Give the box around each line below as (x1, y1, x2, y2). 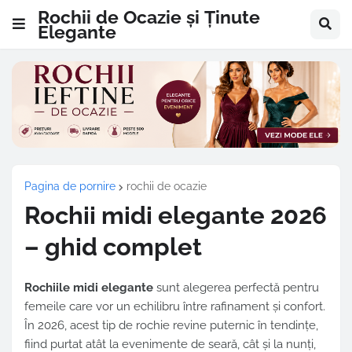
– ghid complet (24, 233, 202, 262)
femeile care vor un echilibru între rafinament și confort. (24, 299, 325, 314)
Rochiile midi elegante (24, 280, 153, 295)
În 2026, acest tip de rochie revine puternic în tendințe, (24, 318, 318, 333)
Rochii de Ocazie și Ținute (38, 5, 260, 27)
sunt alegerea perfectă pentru (153, 280, 319, 295)
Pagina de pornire (24, 180, 115, 193)
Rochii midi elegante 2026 (24, 201, 327, 230)
